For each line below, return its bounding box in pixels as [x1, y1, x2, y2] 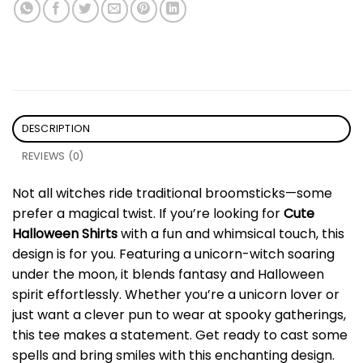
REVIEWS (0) [21, 148, 84, 163]
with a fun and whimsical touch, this [117, 224, 344, 243]
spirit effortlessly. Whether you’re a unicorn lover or [12, 284, 340, 304]
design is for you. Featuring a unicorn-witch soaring [12, 244, 335, 263]
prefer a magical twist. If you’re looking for [12, 203, 284, 223]
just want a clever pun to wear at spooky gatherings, [12, 305, 346, 324]
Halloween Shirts [12, 224, 117, 243]
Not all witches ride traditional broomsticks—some [12, 183, 332, 203]
